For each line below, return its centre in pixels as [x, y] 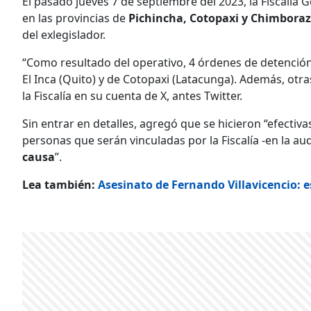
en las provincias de [75, 18]
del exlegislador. [64, 34]
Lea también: [60, 184]
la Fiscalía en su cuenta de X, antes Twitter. [132, 95]
